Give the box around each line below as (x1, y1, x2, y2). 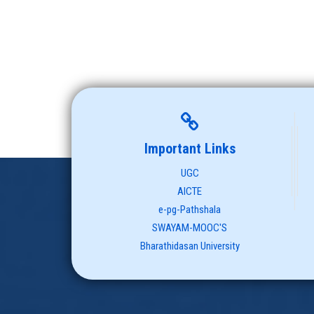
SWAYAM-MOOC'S (152, 221, 228, 234)
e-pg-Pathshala (158, 203, 221, 216)
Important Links (144, 139, 235, 157)
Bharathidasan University (139, 239, 240, 252)
